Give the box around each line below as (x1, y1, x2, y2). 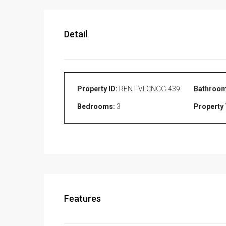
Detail (64, 29, 87, 40)
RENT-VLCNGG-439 (118, 85, 180, 93)
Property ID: (77, 85, 118, 93)
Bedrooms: (77, 102, 115, 111)
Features (64, 193, 101, 204)
